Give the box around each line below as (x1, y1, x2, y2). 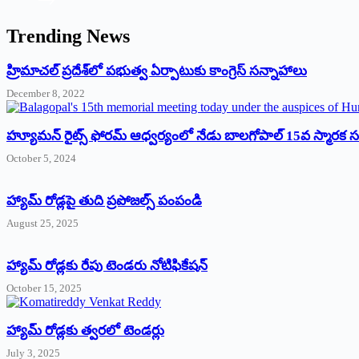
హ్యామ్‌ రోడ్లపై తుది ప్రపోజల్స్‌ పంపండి (6, 192, 202, 208)
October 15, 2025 (6, 281, 82, 294)
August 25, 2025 (6, 216, 79, 229)
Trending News (6, 25, 130, 46)
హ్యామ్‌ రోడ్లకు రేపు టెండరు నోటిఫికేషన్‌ (6, 257, 208, 273)
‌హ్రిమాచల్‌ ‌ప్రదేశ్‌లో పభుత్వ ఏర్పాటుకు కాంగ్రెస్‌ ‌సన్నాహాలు (6, 63, 307, 79)
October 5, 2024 (6, 151, 76, 164)
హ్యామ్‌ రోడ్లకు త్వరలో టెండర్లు (6, 322, 164, 338)
